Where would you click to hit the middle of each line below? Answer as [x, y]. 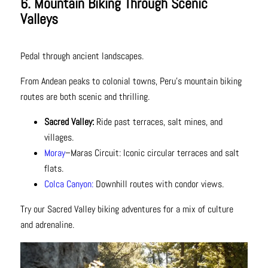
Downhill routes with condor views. [159, 184]
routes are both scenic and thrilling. [85, 96]
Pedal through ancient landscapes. [82, 56]
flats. [54, 168]
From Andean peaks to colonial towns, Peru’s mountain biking [131, 81]
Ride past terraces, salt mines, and [159, 121]
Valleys [39, 19]
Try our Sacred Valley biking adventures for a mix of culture [127, 209]
